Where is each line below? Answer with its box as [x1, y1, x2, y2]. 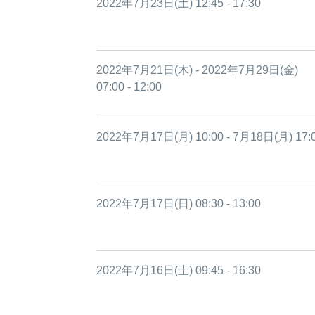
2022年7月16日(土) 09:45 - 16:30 [96, 264, 261, 276]
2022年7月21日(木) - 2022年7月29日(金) [96, 64, 298, 76]
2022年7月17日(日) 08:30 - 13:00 [96, 198, 261, 210]
